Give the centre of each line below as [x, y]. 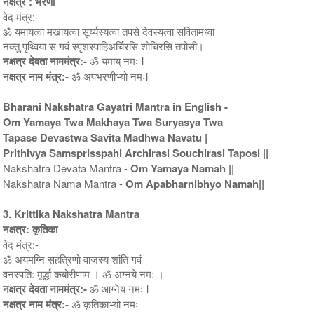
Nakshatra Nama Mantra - [64, 183]
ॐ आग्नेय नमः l [118, 288]
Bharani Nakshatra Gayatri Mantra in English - [116, 106]
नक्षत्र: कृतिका [30, 229]
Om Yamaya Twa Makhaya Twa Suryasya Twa [113, 122]
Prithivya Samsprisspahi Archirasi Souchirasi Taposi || [136, 152]
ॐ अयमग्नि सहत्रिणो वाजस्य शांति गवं [73, 259]
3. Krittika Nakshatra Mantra [71, 213]
